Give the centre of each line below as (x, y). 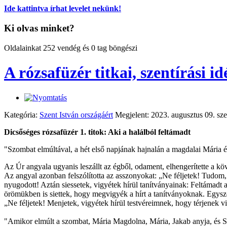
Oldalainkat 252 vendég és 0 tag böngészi (71, 48)
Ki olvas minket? (39, 28)
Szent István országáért (76, 115)
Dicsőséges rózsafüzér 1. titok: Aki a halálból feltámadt (97, 132)
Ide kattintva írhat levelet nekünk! (63, 9)
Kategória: (22, 115)
